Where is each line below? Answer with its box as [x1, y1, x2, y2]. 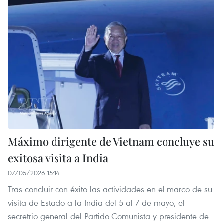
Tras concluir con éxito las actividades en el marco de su [8, 183, 212, 195]
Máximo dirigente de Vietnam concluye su [8, 133, 214, 149]
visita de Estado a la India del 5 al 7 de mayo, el [8, 196, 185, 208]
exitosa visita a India [8, 150, 108, 165]
